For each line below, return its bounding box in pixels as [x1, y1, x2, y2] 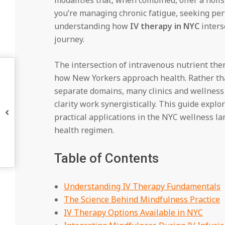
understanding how [54, 20, 130, 32]
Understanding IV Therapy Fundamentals [63, 180, 220, 192]
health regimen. [54, 124, 114, 136]
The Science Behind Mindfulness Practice [63, 193, 220, 205]
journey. [54, 33, 84, 45]
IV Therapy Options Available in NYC [63, 206, 203, 218]
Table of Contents [54, 150, 159, 166]
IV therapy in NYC [130, 20, 199, 32]
